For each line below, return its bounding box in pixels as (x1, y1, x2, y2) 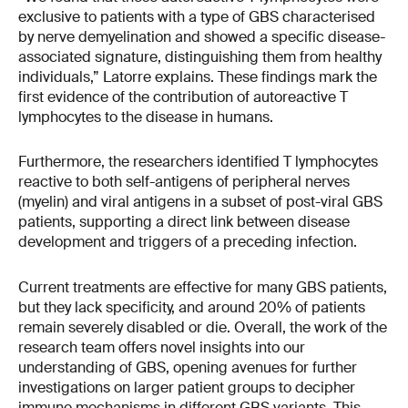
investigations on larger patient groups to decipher (18, 378, 355, 398)
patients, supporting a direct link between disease (18, 212, 350, 232)
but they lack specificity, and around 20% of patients (18, 298, 365, 318)
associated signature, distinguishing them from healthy (18, 46, 382, 66)
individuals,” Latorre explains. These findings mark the (18, 66, 377, 87)
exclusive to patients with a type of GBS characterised (18, 6, 375, 26)
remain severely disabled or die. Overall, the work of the (18, 318, 387, 338)
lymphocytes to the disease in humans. (18, 107, 273, 127)
